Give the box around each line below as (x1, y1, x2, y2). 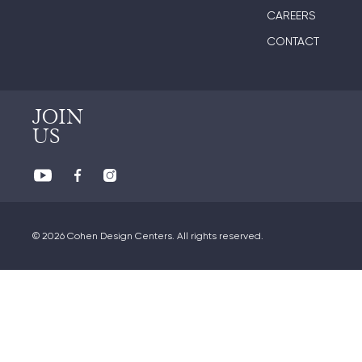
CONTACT (267, 35, 319, 48)
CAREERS (267, 9, 316, 22)
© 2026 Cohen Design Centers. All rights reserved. (32, 230, 263, 242)
